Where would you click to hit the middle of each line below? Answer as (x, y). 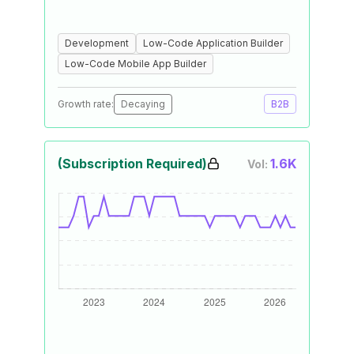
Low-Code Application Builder (213, 43)
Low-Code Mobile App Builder (136, 64)
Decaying (143, 104)
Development (97, 43)
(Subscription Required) (132, 164)
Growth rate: (86, 104)
